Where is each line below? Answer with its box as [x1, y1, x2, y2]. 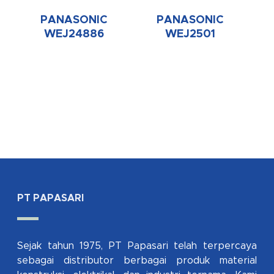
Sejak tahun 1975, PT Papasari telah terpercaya [17, 241, 257, 251]
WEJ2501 [165, 29, 215, 40]
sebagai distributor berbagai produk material [17, 256, 257, 265]
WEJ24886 [44, 29, 105, 40]
